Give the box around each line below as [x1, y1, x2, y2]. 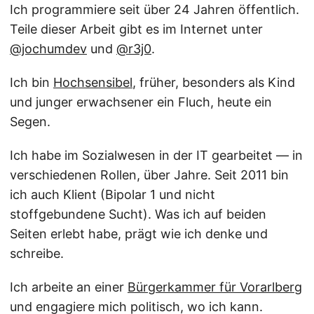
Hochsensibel [53, 75, 132, 90]
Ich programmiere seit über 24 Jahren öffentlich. [10, 2, 299, 17]
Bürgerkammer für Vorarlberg [128, 280, 302, 294]
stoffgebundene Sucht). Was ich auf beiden [10, 207, 266, 221]
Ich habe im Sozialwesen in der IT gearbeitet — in [10, 148, 303, 163]
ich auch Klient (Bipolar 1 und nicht [10, 187, 215, 202]
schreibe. [10, 246, 64, 261]
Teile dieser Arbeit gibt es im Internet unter [10, 22, 263, 36]
